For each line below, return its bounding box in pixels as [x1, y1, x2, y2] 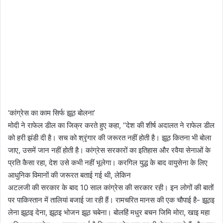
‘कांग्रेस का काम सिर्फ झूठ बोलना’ [8, 108, 95, 117]
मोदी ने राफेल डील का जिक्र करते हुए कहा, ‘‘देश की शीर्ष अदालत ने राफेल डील [8, 120, 215, 130]
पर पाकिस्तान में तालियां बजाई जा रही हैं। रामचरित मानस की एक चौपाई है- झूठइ [8, 195, 215, 205]
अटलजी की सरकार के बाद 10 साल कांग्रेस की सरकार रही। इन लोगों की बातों [8, 182, 214, 192]
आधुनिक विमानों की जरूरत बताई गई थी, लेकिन [8, 170, 131, 180]
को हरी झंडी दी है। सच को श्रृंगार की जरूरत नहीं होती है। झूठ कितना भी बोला [8, 132, 211, 142]
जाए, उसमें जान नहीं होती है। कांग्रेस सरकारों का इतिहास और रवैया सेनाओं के [8, 145, 211, 155]
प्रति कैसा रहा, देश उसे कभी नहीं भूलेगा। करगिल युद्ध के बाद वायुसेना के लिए [8, 157, 208, 167]
